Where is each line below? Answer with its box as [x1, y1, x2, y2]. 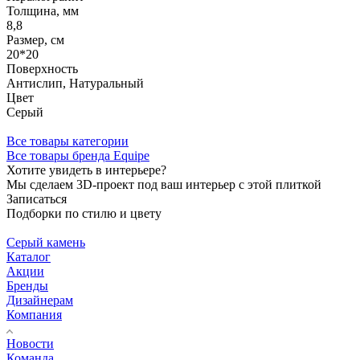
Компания [6, 307, 62, 321]
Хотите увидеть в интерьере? [6, 162, 166, 177]
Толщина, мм [6, 3, 79, 18]
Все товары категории [6, 133, 129, 148]
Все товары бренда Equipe [6, 148, 149, 162]
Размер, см [6, 32, 64, 47]
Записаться [6, 191, 67, 206]
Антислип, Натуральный [6, 76, 144, 90]
